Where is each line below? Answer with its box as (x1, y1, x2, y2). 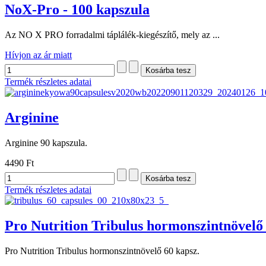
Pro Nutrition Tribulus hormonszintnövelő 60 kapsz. (5, 245, 199, 256)
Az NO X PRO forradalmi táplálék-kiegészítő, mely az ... (5, 30, 220, 40)
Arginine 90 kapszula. (5, 138, 87, 148)
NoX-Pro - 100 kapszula (5, 2, 150, 18)
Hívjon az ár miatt (5, 50, 72, 61)
